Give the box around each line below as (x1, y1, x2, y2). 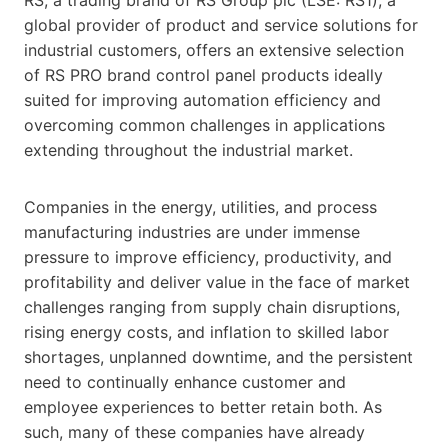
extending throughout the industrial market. (24, 139, 353, 160)
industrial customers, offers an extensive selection (24, 39, 404, 60)
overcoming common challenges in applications (24, 114, 385, 135)
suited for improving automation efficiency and (24, 89, 381, 110)
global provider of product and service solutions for (24, 14, 418, 35)
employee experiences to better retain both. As (24, 396, 382, 417)
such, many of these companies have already (24, 421, 365, 442)
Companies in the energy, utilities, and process (24, 196, 377, 217)
